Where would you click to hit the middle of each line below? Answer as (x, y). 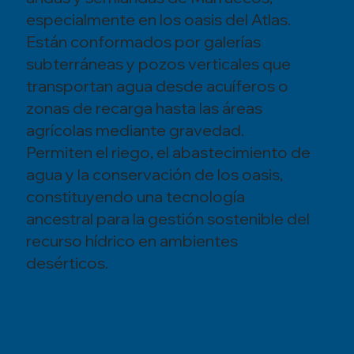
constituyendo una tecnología (135, 197)
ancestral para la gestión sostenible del (168, 219)
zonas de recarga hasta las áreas (144, 108)
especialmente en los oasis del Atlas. (158, 20)
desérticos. (67, 263)
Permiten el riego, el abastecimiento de (168, 153)
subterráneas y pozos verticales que (158, 64)
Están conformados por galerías (143, 42)
